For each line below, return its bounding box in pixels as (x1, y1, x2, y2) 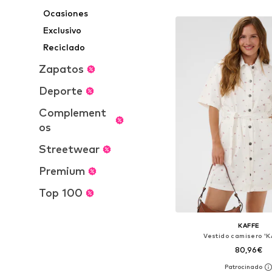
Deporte (39, 84, 83, 97)
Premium (39, 165, 85, 177)
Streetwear (39, 143, 100, 155)
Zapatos (39, 63, 84, 75)
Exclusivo (43, 25, 82, 35)
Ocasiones (43, 8, 89, 18)
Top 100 (39, 186, 83, 199)
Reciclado (43, 42, 86, 52)
